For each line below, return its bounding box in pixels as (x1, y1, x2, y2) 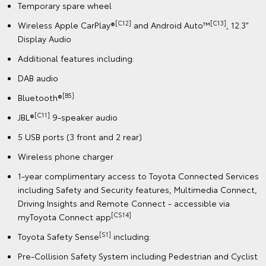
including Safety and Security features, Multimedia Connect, (18, 183, 257, 196)
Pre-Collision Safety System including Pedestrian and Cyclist (18, 250, 258, 262)
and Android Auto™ (131, 19, 210, 31)
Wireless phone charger (18, 150, 113, 163)
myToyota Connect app (18, 211, 111, 223)
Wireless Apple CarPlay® (18, 19, 115, 31)
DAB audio (18, 72, 58, 84)
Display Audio (18, 33, 71, 45)
